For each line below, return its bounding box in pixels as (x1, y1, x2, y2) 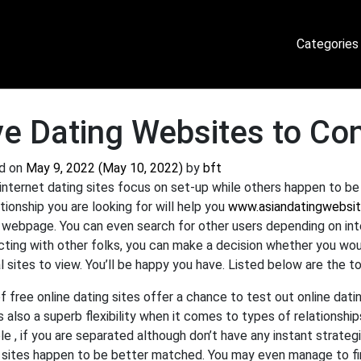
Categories (297, 36, 359, 52)
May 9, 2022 (26, 160, 95, 176)
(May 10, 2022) (95, 160, 186, 176)
